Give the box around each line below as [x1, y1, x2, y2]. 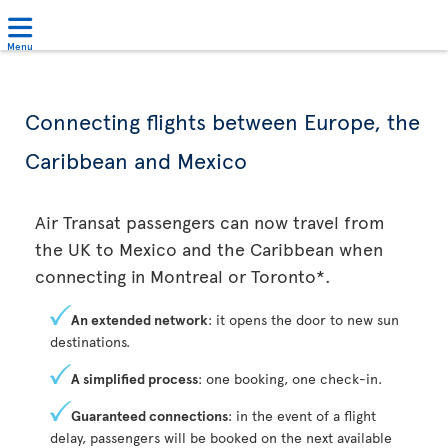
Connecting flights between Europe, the [25, 106, 420, 136]
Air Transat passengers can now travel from [35, 209, 385, 234]
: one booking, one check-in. [198, 369, 382, 388]
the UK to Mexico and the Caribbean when [35, 236, 383, 261]
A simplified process [71, 369, 198, 388]
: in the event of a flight [228, 406, 376, 425]
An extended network [71, 310, 208, 329]
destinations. [50, 332, 130, 351]
